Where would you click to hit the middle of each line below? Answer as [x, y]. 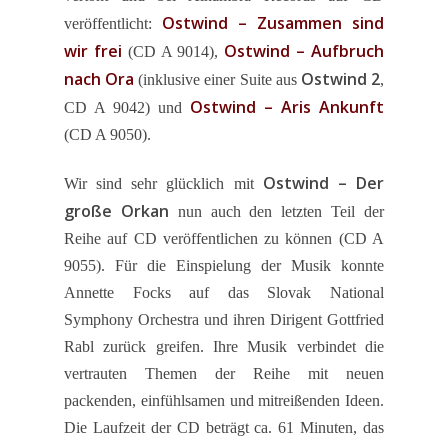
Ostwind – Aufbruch [304, 51]
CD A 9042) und [127, 107]
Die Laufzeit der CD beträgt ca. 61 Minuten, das [224, 427]
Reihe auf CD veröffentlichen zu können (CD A [224, 238]
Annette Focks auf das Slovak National [224, 292]
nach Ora [99, 79]
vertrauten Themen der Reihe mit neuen [224, 373]
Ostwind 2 [340, 79]
